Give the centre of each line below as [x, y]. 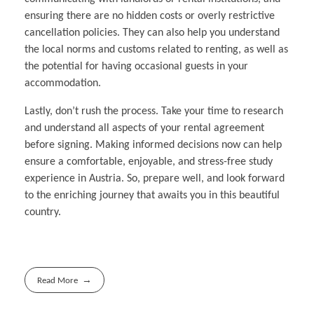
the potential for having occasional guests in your [136, 67]
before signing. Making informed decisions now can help [153, 145]
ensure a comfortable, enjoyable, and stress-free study [149, 162]
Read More [58, 281]
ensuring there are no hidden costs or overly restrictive [150, 16]
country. [43, 213]
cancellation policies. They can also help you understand [152, 33]
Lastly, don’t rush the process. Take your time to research [154, 112]
